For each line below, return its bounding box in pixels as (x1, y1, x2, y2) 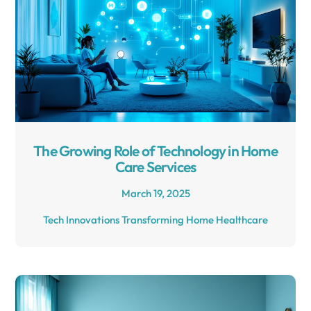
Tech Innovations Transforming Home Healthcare (43, 212, 268, 226)
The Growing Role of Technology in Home (33, 141, 278, 160)
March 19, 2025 (121, 186, 190, 200)
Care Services (115, 157, 196, 176)
